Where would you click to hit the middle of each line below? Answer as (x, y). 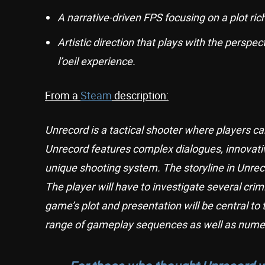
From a (63, 96)
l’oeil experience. (96, 61)
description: (140, 96)
